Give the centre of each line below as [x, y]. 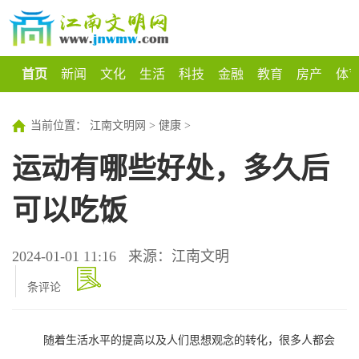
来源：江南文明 [179, 256]
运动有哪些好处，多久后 [171, 169]
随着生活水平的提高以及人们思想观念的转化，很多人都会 [189, 339]
